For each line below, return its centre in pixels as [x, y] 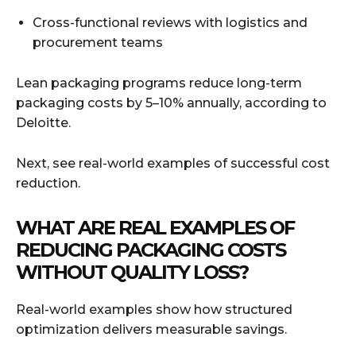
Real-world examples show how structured [154, 309]
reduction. [48, 183]
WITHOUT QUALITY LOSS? [132, 272]
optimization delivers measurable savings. [151, 329]
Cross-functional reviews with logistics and [170, 22]
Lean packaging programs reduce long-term [159, 83]
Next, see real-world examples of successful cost [173, 163]
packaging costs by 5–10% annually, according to [171, 103]
